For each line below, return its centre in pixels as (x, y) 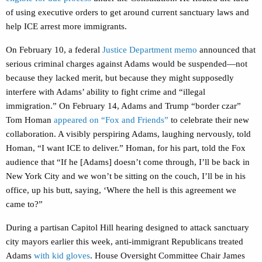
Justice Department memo (150, 50)
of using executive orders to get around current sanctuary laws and (127, 13)
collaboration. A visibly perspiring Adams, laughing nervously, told (128, 134)
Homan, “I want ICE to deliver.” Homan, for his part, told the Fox (126, 148)
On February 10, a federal (54, 50)
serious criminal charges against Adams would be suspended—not (127, 64)
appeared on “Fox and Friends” (111, 120)
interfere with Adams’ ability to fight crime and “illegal (106, 92)
